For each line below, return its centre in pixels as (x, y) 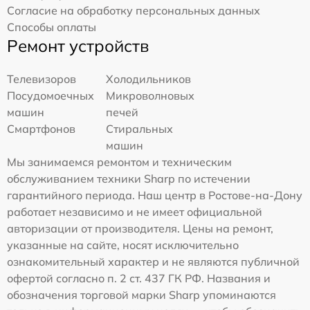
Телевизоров (42, 79)
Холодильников (149, 79)
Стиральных (140, 128)
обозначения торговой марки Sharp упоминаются (142, 294)
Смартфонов (41, 128)
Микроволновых (151, 95)
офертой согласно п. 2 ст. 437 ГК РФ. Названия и (139, 278)
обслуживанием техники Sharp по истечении (129, 178)
